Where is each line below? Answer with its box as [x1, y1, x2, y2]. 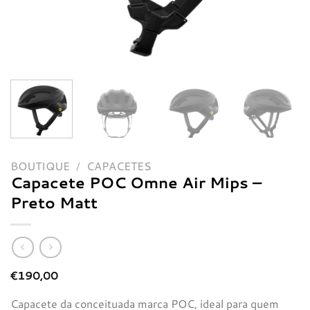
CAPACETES [86, 157, 152, 174]
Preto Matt [10, 190, 98, 213]
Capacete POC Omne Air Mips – [10, 170, 262, 193]
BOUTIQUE [10, 157, 70, 174]
